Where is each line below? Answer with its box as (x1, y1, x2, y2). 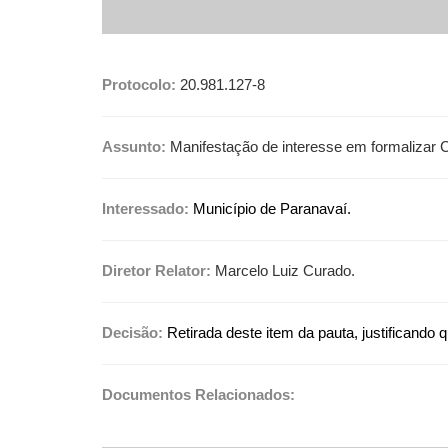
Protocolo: (102, 77, 176, 93)
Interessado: (102, 201, 193, 217)
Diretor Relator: (102, 263, 215, 279)
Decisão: (102, 325, 167, 341)
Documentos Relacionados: (102, 387, 299, 403)
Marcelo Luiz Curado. (215, 263, 355, 279)
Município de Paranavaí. (193, 201, 351, 217)
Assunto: (102, 139, 170, 155)
